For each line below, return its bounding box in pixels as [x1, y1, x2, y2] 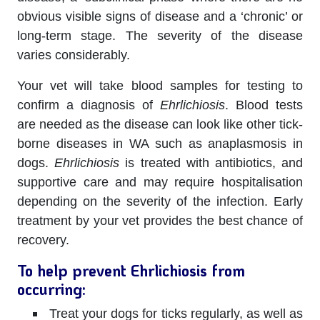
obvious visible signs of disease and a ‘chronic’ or [17, 9, 303, 24]
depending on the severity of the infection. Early [17, 194, 303, 209]
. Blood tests [225, 97, 303, 112]
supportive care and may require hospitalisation [17, 174, 303, 189]
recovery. [17, 232, 69, 247]
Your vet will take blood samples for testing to [17, 78, 303, 93]
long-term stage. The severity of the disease [17, 28, 303, 43]
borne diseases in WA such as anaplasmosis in [17, 136, 303, 151]
